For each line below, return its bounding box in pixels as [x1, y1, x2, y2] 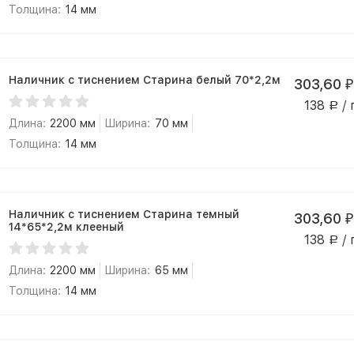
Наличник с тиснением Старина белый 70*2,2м [8, 73, 281, 86]
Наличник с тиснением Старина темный [8, 208, 239, 220]
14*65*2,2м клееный [8, 220, 124, 233]
